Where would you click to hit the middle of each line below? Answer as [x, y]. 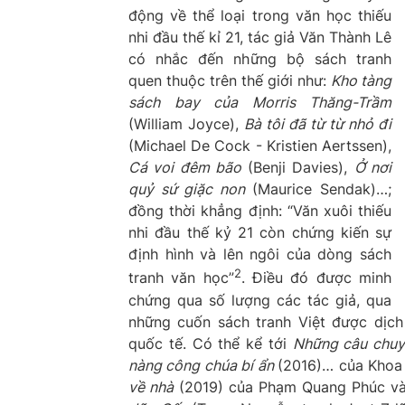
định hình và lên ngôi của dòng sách [260, 254]
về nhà [151, 386]
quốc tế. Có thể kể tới [211, 343]
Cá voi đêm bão [188, 168]
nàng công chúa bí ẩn [203, 365]
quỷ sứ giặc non [187, 189]
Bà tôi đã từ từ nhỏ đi [318, 124]
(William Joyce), [186, 124]
